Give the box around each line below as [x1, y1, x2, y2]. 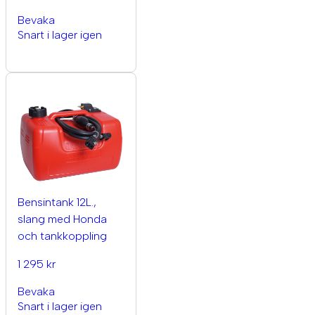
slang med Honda [18, 212, 107, 226]
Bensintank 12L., [18, 195, 96, 209]
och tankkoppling [18, 229, 107, 243]
